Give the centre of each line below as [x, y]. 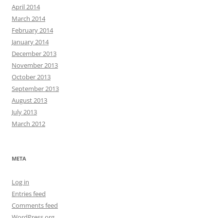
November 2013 [35, 65]
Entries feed [29, 194]
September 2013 [35, 89]
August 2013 [29, 100]
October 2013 [31, 77]
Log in [20, 182]
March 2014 [28, 19]
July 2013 [24, 112]
